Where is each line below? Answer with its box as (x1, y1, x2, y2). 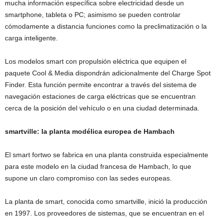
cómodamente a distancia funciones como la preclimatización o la (5, 22, 207, 30)
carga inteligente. (5, 34, 58, 42)
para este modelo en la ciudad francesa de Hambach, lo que (5, 162, 191, 170)
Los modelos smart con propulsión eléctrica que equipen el (5, 57, 186, 65)
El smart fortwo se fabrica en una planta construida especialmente (5, 150, 208, 159)
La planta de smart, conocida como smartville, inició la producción (5, 197, 207, 205)
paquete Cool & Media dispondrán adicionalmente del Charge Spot (5, 69, 211, 77)
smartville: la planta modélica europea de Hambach (5, 127, 175, 135)
